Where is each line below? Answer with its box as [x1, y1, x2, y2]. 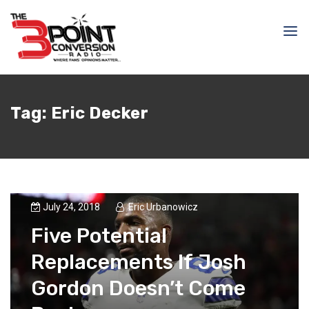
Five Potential [31, 223, 167, 249]
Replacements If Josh [31, 250, 246, 275]
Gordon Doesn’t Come [31, 276, 246, 301]
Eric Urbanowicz [128, 201, 198, 213]
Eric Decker [50, 103, 148, 123]
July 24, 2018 [43, 201, 102, 213]
